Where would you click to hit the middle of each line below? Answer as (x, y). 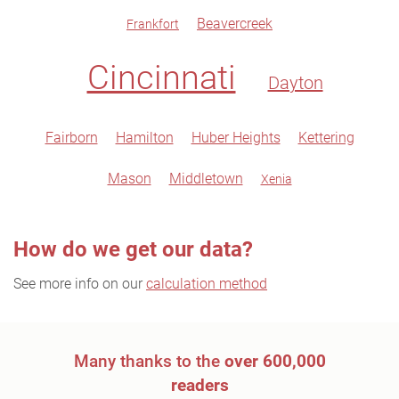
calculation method (207, 284)
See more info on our (80, 284)
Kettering (326, 138)
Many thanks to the (149, 361)
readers (199, 385)
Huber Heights (236, 138)
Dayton (295, 83)
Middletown (206, 179)
